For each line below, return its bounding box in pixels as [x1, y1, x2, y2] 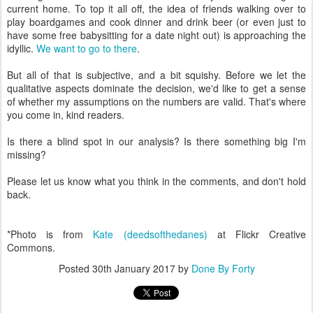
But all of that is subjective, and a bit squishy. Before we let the [7, 68, 306, 82]
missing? [7, 147, 46, 161]
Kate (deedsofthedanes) [93, 227, 208, 241]
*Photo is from [7, 227, 94, 241]
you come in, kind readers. [7, 108, 124, 122]
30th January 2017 [92, 261, 175, 275]
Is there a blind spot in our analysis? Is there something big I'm [7, 134, 306, 148]
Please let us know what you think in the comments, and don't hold [7, 174, 306, 188]
